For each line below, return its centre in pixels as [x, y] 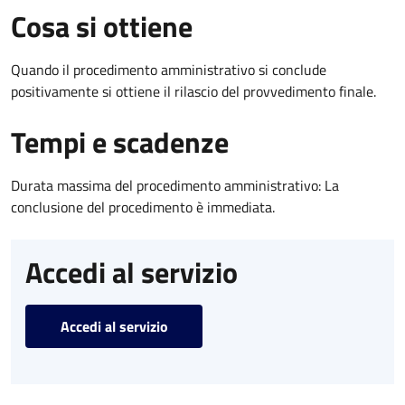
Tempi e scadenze [120, 141]
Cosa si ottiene [102, 26]
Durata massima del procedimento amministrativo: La [175, 185]
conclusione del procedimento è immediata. [143, 207]
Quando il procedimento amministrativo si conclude [169, 69]
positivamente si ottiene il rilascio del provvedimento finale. [193, 91]
